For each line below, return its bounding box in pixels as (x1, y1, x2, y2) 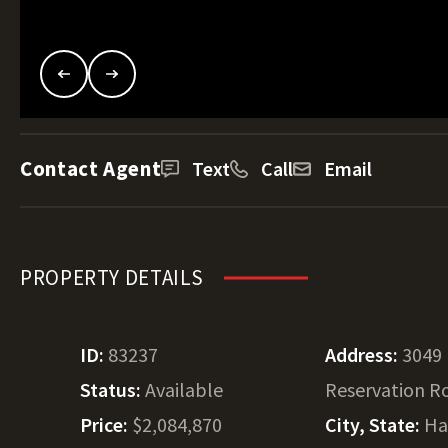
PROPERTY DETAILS (20, 264, 205, 291)
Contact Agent (20, 155, 162, 182)
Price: (80, 412, 132, 437)
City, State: (325, 412, 425, 437)
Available (145, 377, 223, 402)
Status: (80, 377, 145, 402)
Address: (325, 342, 403, 367)
